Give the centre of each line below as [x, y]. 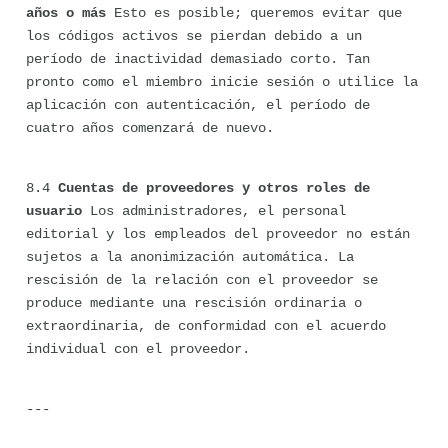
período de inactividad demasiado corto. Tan [198, 59]
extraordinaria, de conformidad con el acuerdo [206, 326]
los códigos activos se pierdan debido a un [194, 36]
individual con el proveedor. [138, 349]
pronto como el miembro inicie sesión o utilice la [222, 82]
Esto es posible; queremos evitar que [254, 13]
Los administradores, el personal [214, 211]
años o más [66, 13]
